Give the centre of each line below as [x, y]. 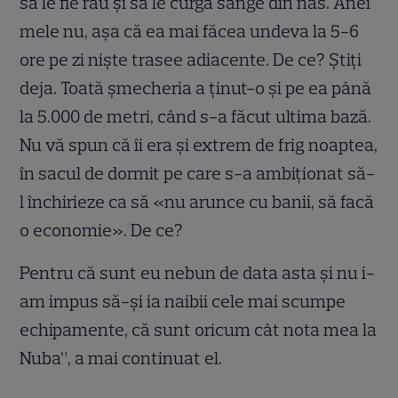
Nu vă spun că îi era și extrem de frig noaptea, [199, 144]
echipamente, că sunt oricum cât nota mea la [199, 329]
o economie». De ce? [102, 230]
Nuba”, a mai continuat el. [121, 358]
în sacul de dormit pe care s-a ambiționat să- [198, 173]
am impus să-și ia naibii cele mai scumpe [183, 301]
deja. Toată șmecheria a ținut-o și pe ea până [196, 88]
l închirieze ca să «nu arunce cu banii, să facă [197, 201]
